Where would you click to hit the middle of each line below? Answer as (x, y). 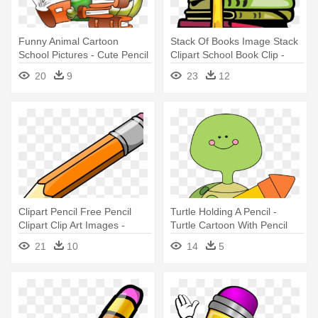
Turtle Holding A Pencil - (224, 211)
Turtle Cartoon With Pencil (229, 225)
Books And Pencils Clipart (227, 68)
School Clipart (50, 68)
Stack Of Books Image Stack (234, 41)
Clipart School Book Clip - (227, 54)
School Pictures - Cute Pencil (83, 54)
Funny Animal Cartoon (68, 41)
